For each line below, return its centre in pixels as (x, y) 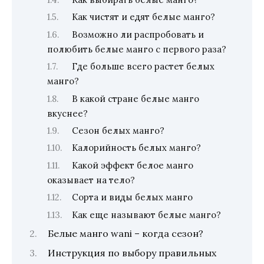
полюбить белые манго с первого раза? (137, 49)
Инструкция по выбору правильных (132, 253)
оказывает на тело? (91, 180)
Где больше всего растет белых (143, 67)
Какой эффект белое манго (132, 165)
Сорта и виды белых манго (132, 197)
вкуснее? (67, 113)
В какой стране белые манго (135, 98)
